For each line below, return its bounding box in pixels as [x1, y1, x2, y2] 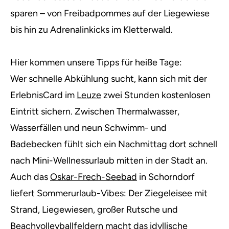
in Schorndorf [137, 171, 195, 182]
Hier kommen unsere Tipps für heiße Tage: [10, 57, 182, 68]
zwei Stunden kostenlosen [101, 89, 211, 101]
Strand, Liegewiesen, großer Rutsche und [10, 204, 178, 215]
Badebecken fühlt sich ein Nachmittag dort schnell [10, 139, 217, 150]
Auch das [10, 171, 50, 182]
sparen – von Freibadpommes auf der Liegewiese [10, 8, 210, 19]
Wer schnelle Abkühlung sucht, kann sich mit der [10, 73, 207, 84]
